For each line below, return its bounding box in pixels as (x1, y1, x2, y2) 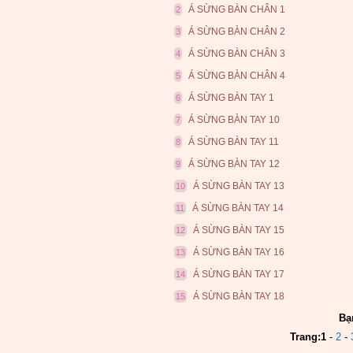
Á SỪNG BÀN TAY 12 (188, 158, 280, 169)
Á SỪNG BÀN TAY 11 (188, 136, 279, 147)
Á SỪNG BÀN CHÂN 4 (188, 70, 285, 81)
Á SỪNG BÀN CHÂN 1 (188, 4, 285, 15)
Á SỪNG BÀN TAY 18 (193, 291, 284, 302)
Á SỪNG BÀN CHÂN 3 (188, 48, 285, 59)
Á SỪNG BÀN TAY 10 (188, 114, 280, 125)
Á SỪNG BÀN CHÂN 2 (188, 26, 285, 37)
